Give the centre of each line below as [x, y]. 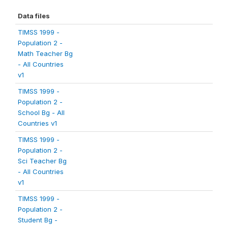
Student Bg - [38, 220]
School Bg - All [41, 112]
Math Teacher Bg [45, 53]
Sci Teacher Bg [42, 161]
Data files [34, 16]
